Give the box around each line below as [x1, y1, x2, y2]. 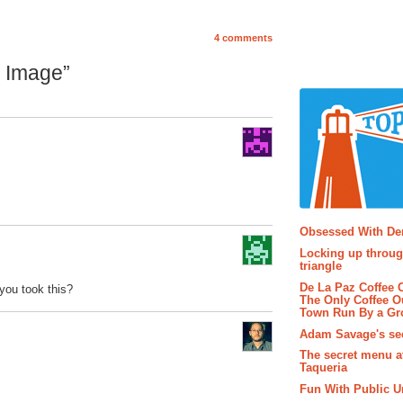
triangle [300, 259, 342, 273]
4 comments [214, 32, 273, 44]
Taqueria [300, 361, 347, 375]
